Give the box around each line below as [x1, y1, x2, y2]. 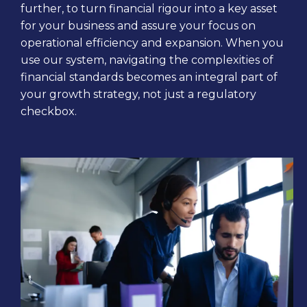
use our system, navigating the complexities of [21, 53, 273, 67]
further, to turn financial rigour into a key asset [21, 2, 278, 16]
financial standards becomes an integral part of [21, 71, 278, 84]
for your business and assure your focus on [21, 19, 256, 33]
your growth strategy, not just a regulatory [21, 88, 256, 101]
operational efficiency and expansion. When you [21, 36, 284, 50]
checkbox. [21, 105, 77, 119]
